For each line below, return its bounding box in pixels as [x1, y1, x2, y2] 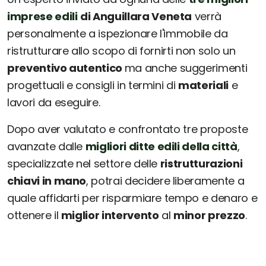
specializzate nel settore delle [7, 156, 160, 172]
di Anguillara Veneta [80, 9, 192, 24]
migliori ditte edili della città [85, 139, 237, 154]
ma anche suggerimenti [124, 61, 248, 76]
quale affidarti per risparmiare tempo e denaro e [7, 191, 258, 206]
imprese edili [7, 9, 78, 24]
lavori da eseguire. [7, 95, 100, 110]
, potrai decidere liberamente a [86, 173, 245, 189]
